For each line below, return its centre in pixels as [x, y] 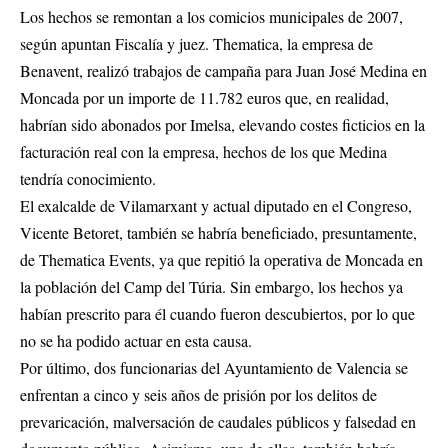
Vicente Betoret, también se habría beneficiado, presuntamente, [218, 233]
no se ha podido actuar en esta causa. [136, 341]
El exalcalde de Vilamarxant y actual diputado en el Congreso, [216, 206]
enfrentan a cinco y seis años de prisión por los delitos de [198, 395]
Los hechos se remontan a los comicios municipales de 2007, [211, 17]
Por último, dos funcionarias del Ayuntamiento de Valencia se [214, 368]
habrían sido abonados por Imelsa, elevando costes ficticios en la [222, 125]
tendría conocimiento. [88, 179]
